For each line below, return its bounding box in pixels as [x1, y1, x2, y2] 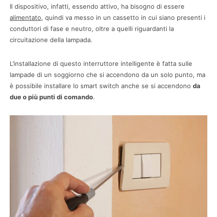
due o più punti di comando [10, 93, 93, 101]
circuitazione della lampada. [10, 35, 93, 44]
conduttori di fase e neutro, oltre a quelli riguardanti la [10, 24, 174, 32]
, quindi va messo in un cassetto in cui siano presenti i [41, 13, 205, 21]
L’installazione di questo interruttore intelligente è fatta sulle [10, 59, 192, 67]
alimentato [10, 13, 41, 21]
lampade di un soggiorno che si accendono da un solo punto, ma [10, 70, 205, 78]
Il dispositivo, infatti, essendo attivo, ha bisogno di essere [10, 2, 185, 10]
